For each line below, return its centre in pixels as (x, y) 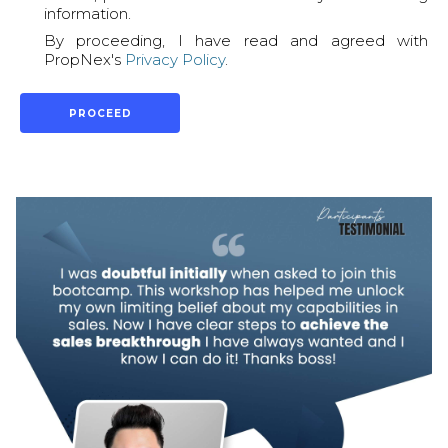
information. (87, 14)
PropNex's (84, 60)
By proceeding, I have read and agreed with (236, 41)
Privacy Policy (175, 60)
